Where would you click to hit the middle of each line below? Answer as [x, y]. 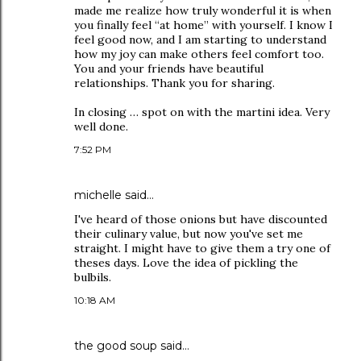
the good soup [116, 346]
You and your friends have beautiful [169, 68]
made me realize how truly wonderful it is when [203, 10]
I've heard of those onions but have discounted [201, 219]
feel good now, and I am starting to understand [200, 39]
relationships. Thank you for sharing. [174, 83]
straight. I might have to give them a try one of [202, 248]
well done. [101, 127]
